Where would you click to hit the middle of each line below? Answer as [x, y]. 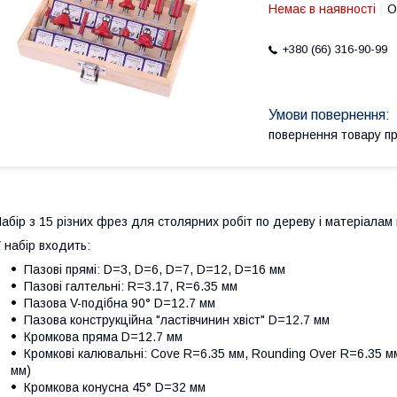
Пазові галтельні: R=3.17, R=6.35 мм [131, 287]
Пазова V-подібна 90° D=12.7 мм [120, 304]
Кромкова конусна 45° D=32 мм [115, 388]
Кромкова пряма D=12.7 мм [103, 337]
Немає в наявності [322, 9]
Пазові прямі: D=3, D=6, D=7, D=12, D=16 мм [155, 270]
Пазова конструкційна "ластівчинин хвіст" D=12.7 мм [177, 320]
